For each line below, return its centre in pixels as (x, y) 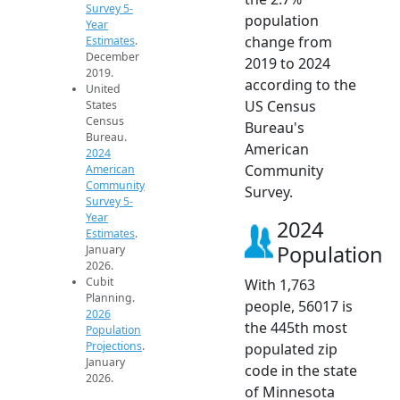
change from (288, 42)
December (112, 57)
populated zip (291, 350)
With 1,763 (280, 285)
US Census (280, 107)
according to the (300, 85)
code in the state (301, 371)
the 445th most (296, 328)
